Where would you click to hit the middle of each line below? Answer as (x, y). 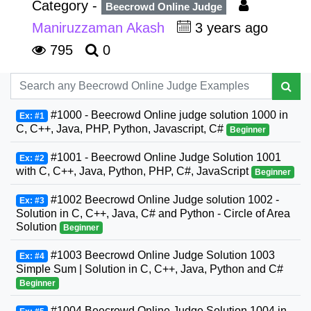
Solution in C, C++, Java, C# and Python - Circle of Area (153, 213)
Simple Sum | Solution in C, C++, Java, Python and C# (150, 269)
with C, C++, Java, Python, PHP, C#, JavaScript (134, 171)
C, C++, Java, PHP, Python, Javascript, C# (121, 128)
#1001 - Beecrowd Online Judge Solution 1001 (164, 157)
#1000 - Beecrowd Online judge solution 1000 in (168, 115)
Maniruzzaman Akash (100, 27)
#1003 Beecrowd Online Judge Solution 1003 (161, 255)
